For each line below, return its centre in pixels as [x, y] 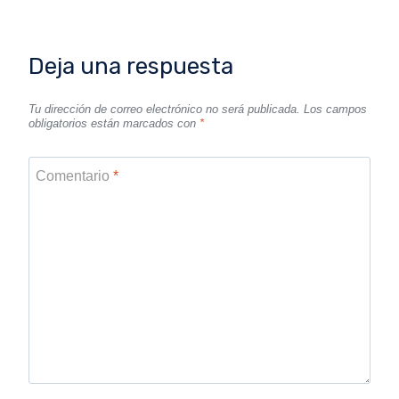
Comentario [74, 175]
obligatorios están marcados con [114, 123]
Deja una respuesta [131, 67]
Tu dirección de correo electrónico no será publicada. [164, 109]
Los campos [335, 109]
